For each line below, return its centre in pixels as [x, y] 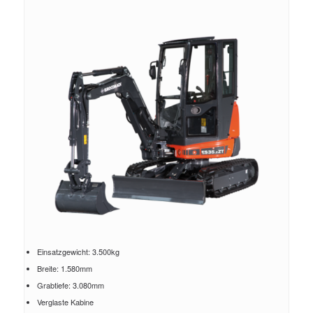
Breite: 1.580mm [64, 268]
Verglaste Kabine [65, 302]
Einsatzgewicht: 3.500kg [78, 252]
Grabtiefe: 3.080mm [70, 285]
